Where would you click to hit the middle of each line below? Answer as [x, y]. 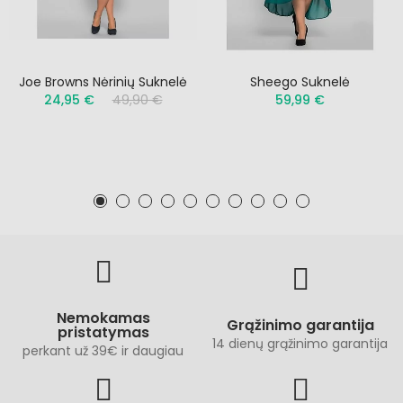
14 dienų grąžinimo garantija [300, 343]
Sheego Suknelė [300, 81]
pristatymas [103, 332]
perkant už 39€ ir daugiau [103, 350]
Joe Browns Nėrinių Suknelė [103, 81]
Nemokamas [103, 318]
